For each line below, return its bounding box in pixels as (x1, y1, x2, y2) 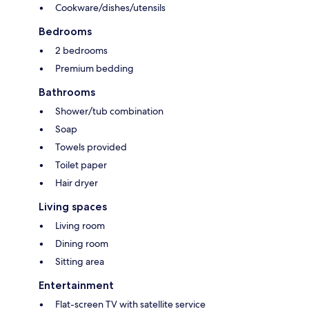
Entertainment (39, 279, 114, 292)
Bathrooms (39, 86, 95, 99)
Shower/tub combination (55, 105, 163, 118)
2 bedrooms (55, 44, 108, 57)
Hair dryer (55, 177, 98, 190)
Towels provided (55, 141, 127, 154)
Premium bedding (55, 62, 134, 75)
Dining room (55, 237, 108, 250)
